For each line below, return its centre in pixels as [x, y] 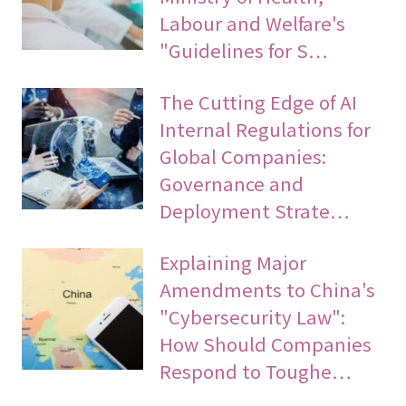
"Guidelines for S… [244, 50]
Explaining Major [233, 261]
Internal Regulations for [266, 129]
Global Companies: [243, 156]
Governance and [232, 184]
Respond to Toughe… [256, 370]
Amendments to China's [268, 289]
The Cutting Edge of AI [259, 102]
